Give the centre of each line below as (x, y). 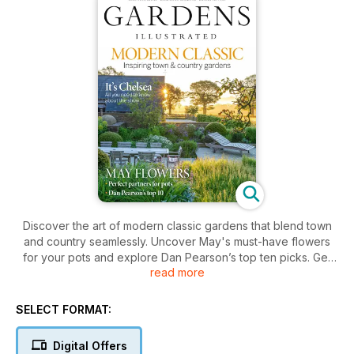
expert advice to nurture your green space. (177, 289)
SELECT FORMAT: (64, 310)
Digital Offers (90, 345)
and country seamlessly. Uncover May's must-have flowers (177, 242)
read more (177, 273)
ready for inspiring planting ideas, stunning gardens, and (177, 273)
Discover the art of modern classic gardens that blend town (177, 226)
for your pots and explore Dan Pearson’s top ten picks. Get (177, 258)
